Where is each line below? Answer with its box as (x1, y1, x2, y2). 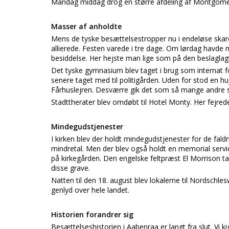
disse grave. (51, 163, 90, 173)
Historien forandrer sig (51, 210, 133, 219)
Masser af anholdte (51, 21, 122, 31)
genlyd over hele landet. (51, 185, 129, 195)
